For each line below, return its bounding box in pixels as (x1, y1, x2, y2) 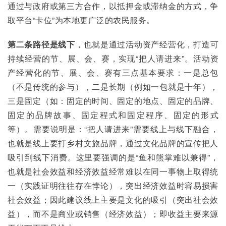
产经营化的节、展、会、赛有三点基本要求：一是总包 (8, 67, 218, 78)
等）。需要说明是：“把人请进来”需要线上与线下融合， (8, 123, 218, 135)
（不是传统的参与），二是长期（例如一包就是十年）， (8, 81, 218, 92)
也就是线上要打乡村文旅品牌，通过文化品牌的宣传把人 (8, 137, 218, 149)
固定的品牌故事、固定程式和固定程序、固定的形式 (8, 109, 218, 121)
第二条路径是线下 (8, 38, 75, 50)
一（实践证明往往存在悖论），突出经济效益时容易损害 (8, 180, 218, 191)
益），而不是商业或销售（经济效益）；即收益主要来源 (8, 208, 218, 219)
